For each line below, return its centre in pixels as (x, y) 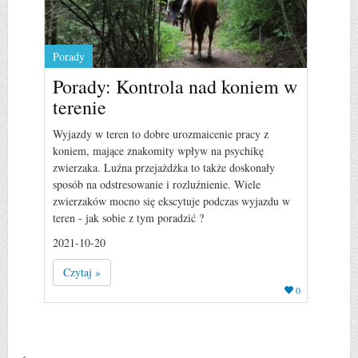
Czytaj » (82, 272)
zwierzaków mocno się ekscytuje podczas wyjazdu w (171, 201)
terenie (80, 107)
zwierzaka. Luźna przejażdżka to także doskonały (164, 167)
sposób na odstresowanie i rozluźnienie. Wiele (157, 184)
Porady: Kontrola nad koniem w (175, 86)
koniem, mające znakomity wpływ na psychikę (158, 150)
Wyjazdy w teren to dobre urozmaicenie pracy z (161, 133)
